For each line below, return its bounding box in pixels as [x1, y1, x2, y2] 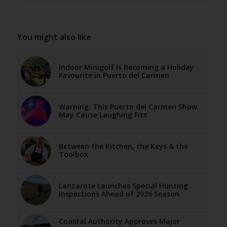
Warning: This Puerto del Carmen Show [58, 101, 197, 111]
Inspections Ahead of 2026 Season [58, 188, 179, 199]
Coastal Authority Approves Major [58, 216, 180, 226]
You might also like [17, 31, 91, 43]
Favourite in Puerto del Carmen [58, 70, 169, 80]
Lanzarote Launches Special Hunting [58, 180, 188, 191]
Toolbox [58, 149, 88, 159]
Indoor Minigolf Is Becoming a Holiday [58, 62, 194, 72]
